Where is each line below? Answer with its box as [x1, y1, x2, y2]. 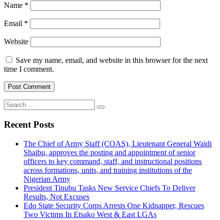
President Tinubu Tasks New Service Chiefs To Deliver [24, 183, 195, 192]
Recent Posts [4, 119, 54, 130]
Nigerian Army [24, 174, 70, 183]
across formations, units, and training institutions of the [24, 165, 192, 174]
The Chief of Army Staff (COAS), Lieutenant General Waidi [24, 139, 212, 148]
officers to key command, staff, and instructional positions [24, 157, 202, 165]
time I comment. [4, 65, 54, 74]
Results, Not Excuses [24, 192, 89, 201]
